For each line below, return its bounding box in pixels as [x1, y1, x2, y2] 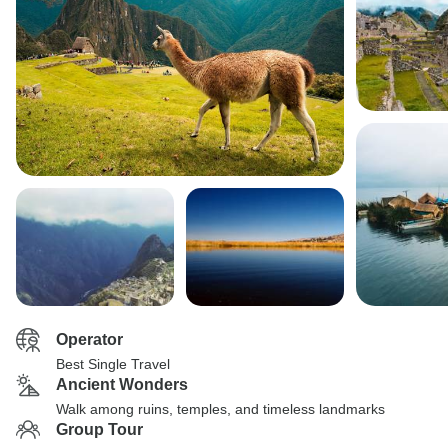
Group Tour [56, 421, 143, 438]
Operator [56, 331, 123, 348]
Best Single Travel [56, 356, 170, 372]
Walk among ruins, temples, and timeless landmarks [56, 401, 385, 417]
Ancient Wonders [56, 376, 188, 393]
